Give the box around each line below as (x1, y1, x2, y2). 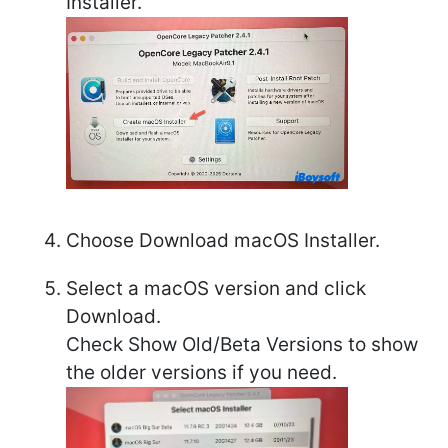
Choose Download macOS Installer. (66, 228, 380, 252)
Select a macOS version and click (66, 276, 366, 300)
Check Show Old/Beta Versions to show (66, 332, 418, 356)
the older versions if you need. (66, 360, 337, 384)
